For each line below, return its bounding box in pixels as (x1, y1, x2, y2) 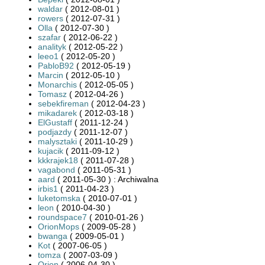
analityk (38, 41, 66, 51)
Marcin (38, 70, 63, 80)
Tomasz (38, 89, 67, 99)
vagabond (38, 164, 75, 174)
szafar (38, 32, 61, 42)
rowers (38, 13, 63, 23)
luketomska (38, 193, 80, 203)
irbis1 (38, 183, 58, 193)
